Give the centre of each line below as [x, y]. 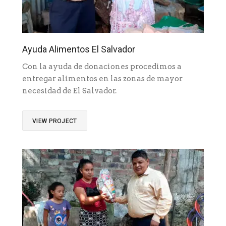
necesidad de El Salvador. [71, 91]
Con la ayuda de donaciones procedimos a [102, 67]
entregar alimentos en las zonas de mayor [102, 79]
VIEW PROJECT [55, 121]
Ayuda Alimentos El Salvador [79, 49]
